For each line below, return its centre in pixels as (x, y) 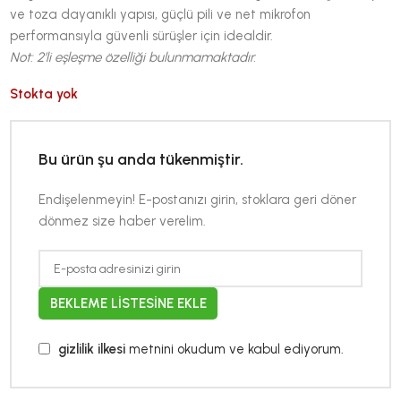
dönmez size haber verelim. (123, 222)
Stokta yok (44, 94)
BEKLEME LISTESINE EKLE (128, 303)
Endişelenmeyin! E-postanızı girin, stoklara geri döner (198, 200)
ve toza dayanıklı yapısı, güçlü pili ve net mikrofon (161, 15)
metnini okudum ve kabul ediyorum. (235, 349)
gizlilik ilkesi (92, 349)
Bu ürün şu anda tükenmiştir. (141, 160)
